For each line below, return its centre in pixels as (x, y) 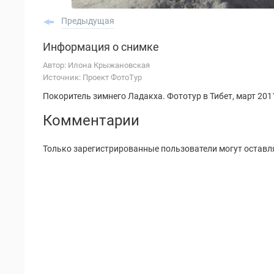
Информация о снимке (101, 47)
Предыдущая (88, 21)
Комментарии (91, 120)
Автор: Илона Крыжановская (96, 65)
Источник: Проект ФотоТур (92, 77)
